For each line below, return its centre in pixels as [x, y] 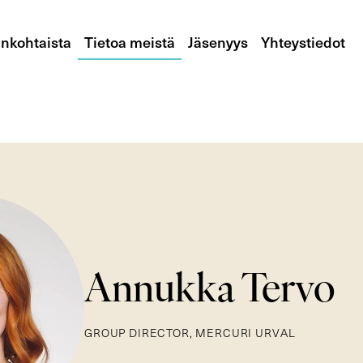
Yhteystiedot [303, 42]
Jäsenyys [218, 42]
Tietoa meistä [129, 42]
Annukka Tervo [210, 292]
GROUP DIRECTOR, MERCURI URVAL [190, 333]
